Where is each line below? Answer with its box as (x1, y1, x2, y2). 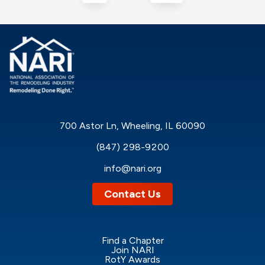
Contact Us (104, 188, 161, 201)
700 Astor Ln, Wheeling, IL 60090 (60, 120, 205, 132)
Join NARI (111, 244, 154, 256)
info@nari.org (104, 163, 161, 174)
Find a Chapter (101, 235, 164, 247)
